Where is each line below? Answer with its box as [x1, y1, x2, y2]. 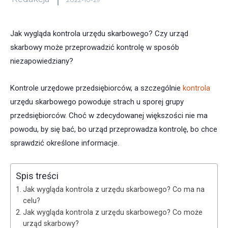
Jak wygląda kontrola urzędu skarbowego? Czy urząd [10, 29, 188, 39]
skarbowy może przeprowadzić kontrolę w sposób [10, 43, 179, 52]
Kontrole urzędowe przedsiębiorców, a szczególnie [10, 83, 183, 93]
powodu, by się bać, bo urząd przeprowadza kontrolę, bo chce [10, 125, 217, 134]
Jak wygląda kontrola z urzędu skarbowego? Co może [22, 208, 203, 217]
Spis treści [16, 170, 59, 182]
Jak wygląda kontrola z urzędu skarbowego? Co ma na [22, 185, 205, 194]
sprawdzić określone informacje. [10, 138, 119, 148]
